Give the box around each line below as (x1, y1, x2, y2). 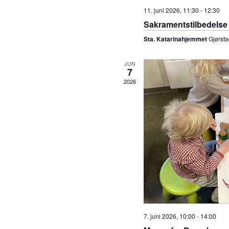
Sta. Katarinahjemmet (143, 34, 209, 44)
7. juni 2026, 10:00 (143, 211, 195, 220)
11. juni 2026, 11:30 (143, 6, 199, 15)
